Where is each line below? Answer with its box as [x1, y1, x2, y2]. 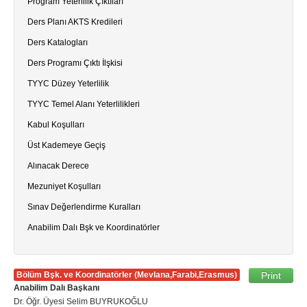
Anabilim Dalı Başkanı [14, 283, 99, 293]
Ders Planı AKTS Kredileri [27, 17, 123, 27]
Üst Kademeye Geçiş [27, 140, 106, 150]
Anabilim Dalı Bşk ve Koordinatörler [27, 223, 160, 232]
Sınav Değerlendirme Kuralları [27, 202, 140, 212]
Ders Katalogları [27, 38, 88, 47]
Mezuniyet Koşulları [27, 182, 101, 191]
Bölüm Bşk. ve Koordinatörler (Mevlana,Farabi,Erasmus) [16, 270, 237, 280]
